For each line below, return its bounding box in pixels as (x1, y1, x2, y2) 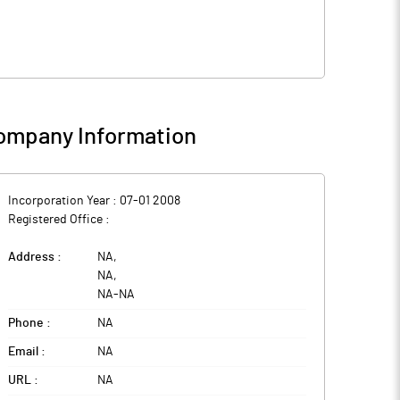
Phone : (8, 317, 51, 329)
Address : (8, 251, 62, 263)
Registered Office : (8, 213, 110, 226)
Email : (8, 346, 46, 358)
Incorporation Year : (8, 195, 120, 207)
